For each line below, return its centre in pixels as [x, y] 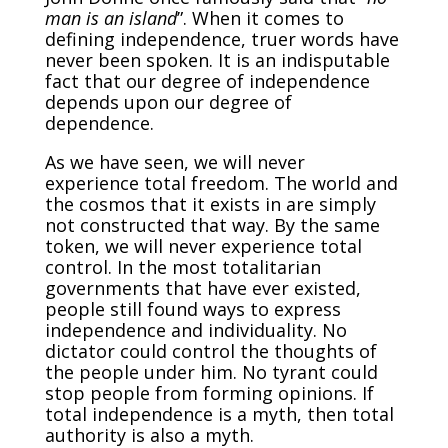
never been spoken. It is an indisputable [217, 59]
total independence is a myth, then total [219, 413]
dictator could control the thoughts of [210, 350]
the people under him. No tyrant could [211, 371]
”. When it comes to [260, 17]
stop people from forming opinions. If [209, 392]
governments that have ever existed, [202, 287]
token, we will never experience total [203, 245]
